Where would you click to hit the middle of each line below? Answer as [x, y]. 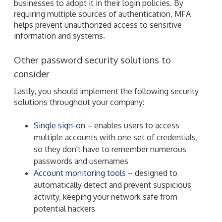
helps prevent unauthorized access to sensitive [98, 25]
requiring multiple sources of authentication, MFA [102, 14]
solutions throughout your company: [79, 102]
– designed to [152, 173]
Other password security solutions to [92, 59]
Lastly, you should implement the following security [106, 91]
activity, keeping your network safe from [106, 196]
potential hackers [64, 208]
